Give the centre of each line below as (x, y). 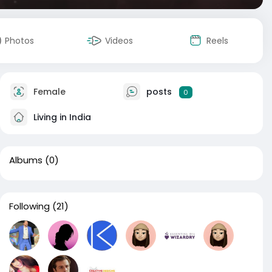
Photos (19, 41)
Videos (119, 41)
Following (29, 206)
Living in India (61, 117)
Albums (26, 160)
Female (48, 91)
